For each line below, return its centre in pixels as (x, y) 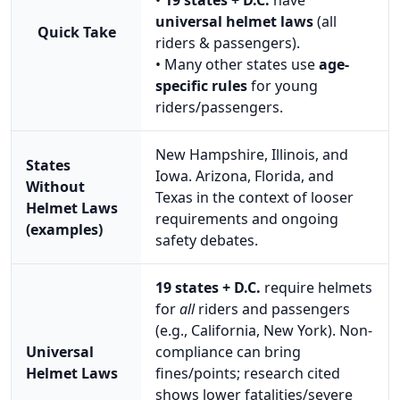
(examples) (64, 229)
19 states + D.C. (208, 287)
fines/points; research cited (248, 373)
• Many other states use (237, 64)
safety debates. (207, 240)
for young (283, 85)
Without (55, 186)
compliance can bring (228, 351)
